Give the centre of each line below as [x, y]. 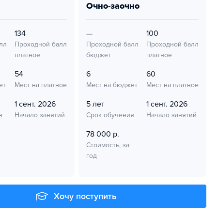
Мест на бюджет [112, 85]
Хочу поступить [85, 196]
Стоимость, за [108, 145]
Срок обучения [110, 115]
